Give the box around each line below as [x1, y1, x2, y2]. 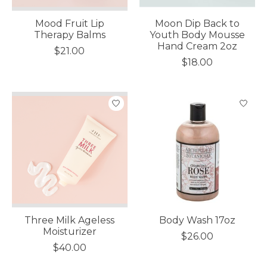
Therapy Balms [33, 29, 105, 41]
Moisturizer [42, 226, 97, 238]
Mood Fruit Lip [35, 18, 104, 30]
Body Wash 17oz [159, 215, 235, 226]
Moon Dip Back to [154, 18, 240, 30]
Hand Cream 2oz [157, 41, 237, 52]
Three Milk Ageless [24, 215, 115, 226]
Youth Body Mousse [149, 29, 245, 41]
